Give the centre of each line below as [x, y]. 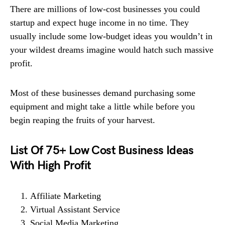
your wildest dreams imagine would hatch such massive [112, 50]
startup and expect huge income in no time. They [99, 23]
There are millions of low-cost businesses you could [105, 9]
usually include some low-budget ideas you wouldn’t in [111, 36]
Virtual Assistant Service [75, 210]
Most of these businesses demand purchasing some [103, 93]
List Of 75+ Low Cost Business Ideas [102, 151]
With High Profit [51, 166]
